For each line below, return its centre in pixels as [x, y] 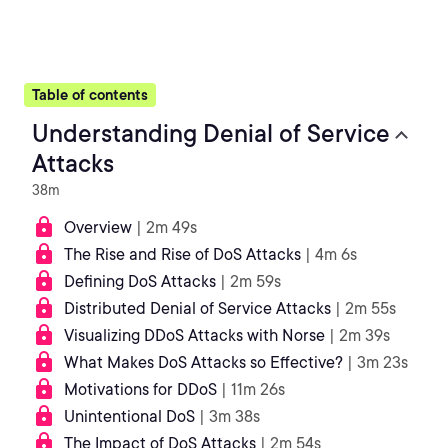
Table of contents [90, 95]
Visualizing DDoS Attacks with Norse [194, 335]
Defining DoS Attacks [140, 281]
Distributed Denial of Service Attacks [197, 308]
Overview [98, 227]
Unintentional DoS [129, 416]
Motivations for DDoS [140, 389]
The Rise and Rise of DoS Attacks [182, 254]
